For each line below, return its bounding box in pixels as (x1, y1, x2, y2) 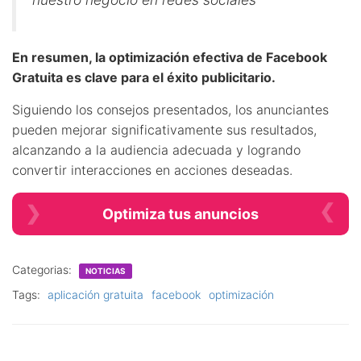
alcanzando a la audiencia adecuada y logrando (12, 141, 301, 158)
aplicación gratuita (48, 287, 143, 301)
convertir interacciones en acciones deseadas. (12, 161, 293, 178)
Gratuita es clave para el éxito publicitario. (12, 68, 276, 85)
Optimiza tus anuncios (102, 205, 259, 222)
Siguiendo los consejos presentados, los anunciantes (12, 101, 329, 118)
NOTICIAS (85, 265, 126, 276)
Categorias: (12, 262, 75, 276)
